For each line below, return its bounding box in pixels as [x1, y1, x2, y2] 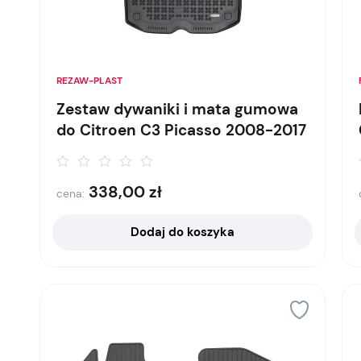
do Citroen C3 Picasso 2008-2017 [56, 120, 307, 140]
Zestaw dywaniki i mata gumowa [56, 99, 299, 119]
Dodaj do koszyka [131, 224, 234, 240]
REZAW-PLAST [56, 74, 123, 87]
